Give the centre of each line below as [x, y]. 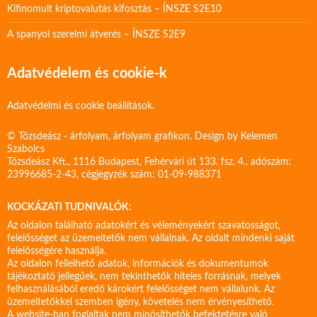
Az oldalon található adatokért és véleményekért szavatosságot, [144, 226]
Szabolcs [26, 149]
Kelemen [259, 137]
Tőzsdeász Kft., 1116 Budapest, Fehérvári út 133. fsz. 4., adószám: [149, 162]
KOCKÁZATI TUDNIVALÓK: [69, 207]
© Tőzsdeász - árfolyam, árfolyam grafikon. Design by [124, 137]
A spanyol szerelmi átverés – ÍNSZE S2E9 [96, 35]
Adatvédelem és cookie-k [87, 74]
